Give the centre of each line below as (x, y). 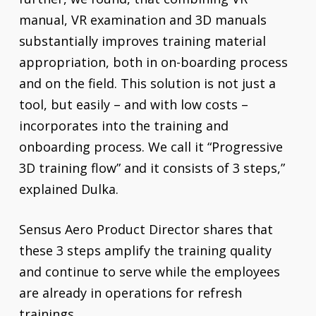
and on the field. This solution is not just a (147, 83)
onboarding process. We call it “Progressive (151, 147)
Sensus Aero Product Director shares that (146, 229)
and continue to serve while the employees (149, 272)
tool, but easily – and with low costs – (133, 104)
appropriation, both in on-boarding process (153, 62)
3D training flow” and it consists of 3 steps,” (152, 168)
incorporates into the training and (123, 126)
